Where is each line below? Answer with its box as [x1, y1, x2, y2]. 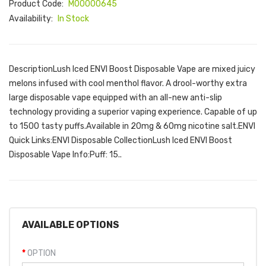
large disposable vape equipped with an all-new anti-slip [9, 93, 222, 103]
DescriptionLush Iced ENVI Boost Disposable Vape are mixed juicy [9, 64, 255, 74]
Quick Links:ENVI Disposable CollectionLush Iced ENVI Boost [9, 135, 232, 145]
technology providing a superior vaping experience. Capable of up [9, 107, 257, 117]
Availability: [9, 14, 55, 24]
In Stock [58, 14, 89, 24]
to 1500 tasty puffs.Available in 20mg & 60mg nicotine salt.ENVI [9, 121, 255, 131]
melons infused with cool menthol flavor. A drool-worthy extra [9, 78, 247, 88]
